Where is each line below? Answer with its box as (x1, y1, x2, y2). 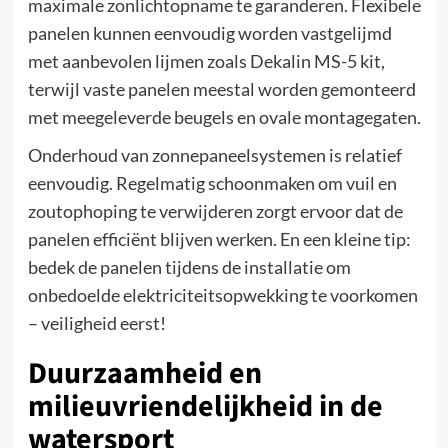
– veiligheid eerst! (27, 311, 166, 334)
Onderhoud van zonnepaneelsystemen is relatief (27, 143, 402, 166)
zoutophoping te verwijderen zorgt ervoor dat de (27, 199, 403, 222)
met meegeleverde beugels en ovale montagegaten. (27, 105, 421, 128)
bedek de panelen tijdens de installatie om (27, 255, 351, 278)
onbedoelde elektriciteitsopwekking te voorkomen (27, 283, 418, 306)
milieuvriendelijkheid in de (27, 384, 383, 428)
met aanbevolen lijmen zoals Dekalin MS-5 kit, (27, 49, 385, 72)
